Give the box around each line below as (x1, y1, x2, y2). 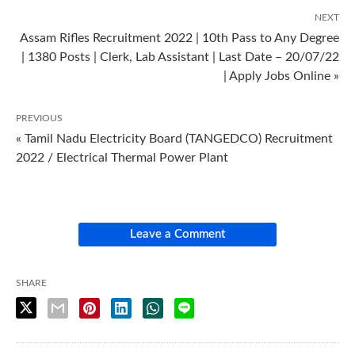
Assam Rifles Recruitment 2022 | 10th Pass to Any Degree (20, 32, 339, 44)
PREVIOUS (16, 113, 63, 123)
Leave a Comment (130, 228, 225, 240)
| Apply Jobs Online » (223, 70, 339, 82)
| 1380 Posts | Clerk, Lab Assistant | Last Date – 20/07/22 (21, 51, 339, 63)
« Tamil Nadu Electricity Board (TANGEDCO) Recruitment (16, 132, 333, 145)
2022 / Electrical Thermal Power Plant (16, 151, 228, 164)
